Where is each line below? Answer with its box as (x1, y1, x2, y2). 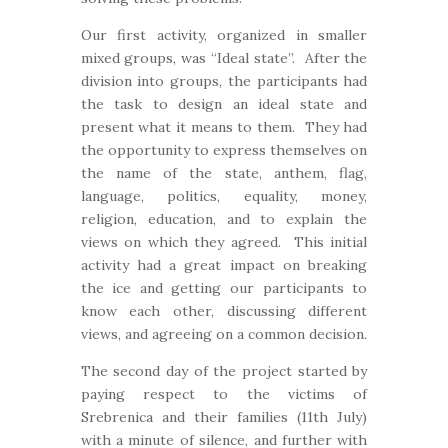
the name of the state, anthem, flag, (80, 164, 368, 182)
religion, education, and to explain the (80, 210, 368, 228)
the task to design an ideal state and (80, 95, 368, 113)
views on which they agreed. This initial (80, 233, 368, 251)
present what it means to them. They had (80, 118, 368, 136)
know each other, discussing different (80, 302, 368, 320)
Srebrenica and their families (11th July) (80, 408, 368, 426)
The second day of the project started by (80, 362, 368, 380)
